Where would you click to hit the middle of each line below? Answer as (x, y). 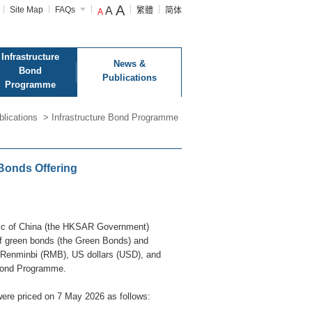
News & (129, 64)
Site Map (26, 10)
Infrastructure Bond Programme (115, 117)
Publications (129, 78)
